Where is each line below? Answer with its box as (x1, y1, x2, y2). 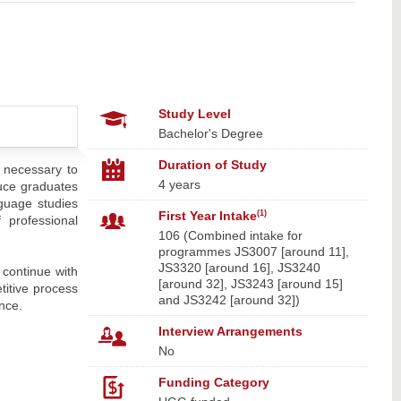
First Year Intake (158, 208, 257, 223)
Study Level (158, 106, 231, 121)
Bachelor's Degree (158, 125, 263, 141)
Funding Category (158, 374, 269, 389)
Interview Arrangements (158, 323, 303, 338)
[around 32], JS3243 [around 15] (158, 276, 343, 291)
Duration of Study (158, 157, 267, 172)
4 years (158, 176, 200, 192)
